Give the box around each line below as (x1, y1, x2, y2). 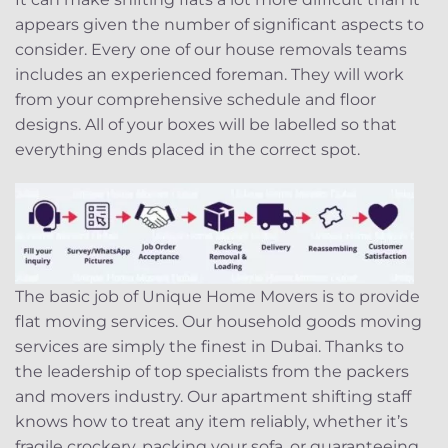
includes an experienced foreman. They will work (15, 65, 404, 85)
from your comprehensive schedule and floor (15, 90, 376, 110)
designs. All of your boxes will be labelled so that (15, 115, 397, 135)
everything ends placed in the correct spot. (15, 140, 360, 160)
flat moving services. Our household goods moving (15, 311, 422, 331)
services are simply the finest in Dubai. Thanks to (15, 336, 404, 356)
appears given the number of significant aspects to (15, 15, 424, 35)
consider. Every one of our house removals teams (15, 40, 407, 60)
